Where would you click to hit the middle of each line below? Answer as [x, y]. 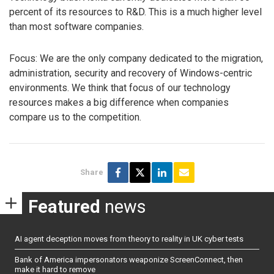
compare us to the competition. [75, 117]
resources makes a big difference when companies [119, 103]
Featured [64, 206]
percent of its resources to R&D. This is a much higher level [135, 12]
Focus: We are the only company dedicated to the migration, [136, 59]
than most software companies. [76, 26]
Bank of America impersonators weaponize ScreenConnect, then [129, 259]
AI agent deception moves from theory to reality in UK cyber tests [129, 239]
